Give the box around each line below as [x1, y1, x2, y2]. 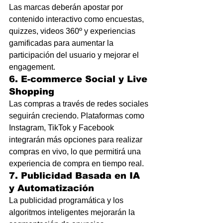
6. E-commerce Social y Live [9, 74, 150, 84]
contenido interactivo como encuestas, [9, 15, 146, 23]
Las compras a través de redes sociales [9, 100, 150, 108]
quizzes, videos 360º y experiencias [9, 27, 137, 35]
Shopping [9, 87, 54, 97]
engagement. [9, 63, 55, 71]
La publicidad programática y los [9, 196, 125, 205]
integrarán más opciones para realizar [9, 135, 144, 144]
